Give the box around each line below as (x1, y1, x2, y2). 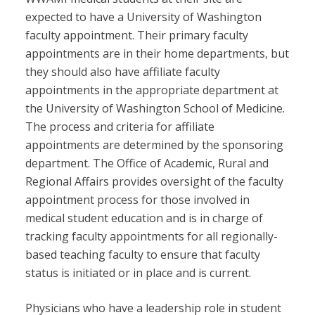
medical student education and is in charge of (25, 210, 263, 226)
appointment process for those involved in (25, 192, 250, 208)
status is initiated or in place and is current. (25, 265, 251, 281)
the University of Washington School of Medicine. (25, 101, 285, 117)
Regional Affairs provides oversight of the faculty (25, 174, 283, 190)
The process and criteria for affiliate (25, 119, 214, 135)
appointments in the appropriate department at (25, 82, 278, 98)
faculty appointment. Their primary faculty (25, 27, 248, 44)
